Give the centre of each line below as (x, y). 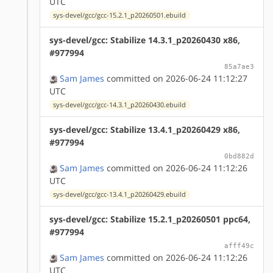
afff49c (239, 245)
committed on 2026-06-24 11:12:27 (176, 78)
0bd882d (239, 156)
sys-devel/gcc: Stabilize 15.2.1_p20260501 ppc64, (150, 219)
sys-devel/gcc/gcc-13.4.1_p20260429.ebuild (120, 194)
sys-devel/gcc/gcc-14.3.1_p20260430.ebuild (120, 105)
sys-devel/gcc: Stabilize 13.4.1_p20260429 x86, (145, 129)
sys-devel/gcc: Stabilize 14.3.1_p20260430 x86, (145, 40)
